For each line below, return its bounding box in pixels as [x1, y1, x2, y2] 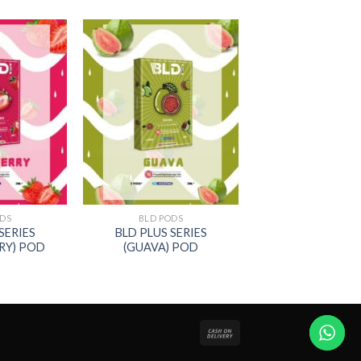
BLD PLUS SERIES [114, 225, 207, 239]
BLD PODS [138, 212, 184, 223]
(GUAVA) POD [123, 239, 198, 254]
